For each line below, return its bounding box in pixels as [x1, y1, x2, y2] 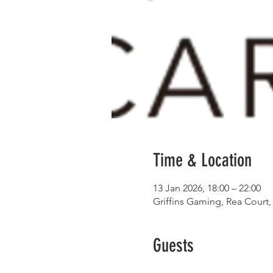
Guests [152, 235, 194, 257]
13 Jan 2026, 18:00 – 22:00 [152, 182, 261, 194]
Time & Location [152, 149, 252, 171]
